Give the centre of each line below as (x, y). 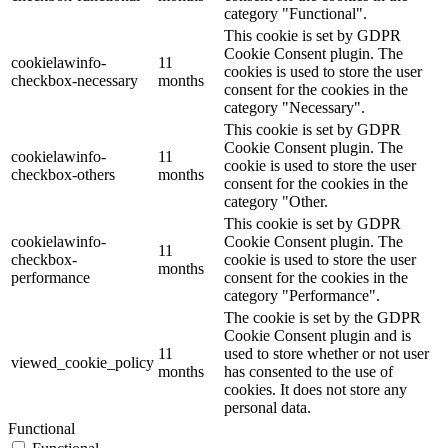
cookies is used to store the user (323, 72)
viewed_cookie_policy (82, 363)
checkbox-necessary (74, 81)
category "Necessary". (294, 108)
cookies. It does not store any (315, 390)
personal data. (267, 408)
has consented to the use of (308, 372)
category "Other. (276, 202)
